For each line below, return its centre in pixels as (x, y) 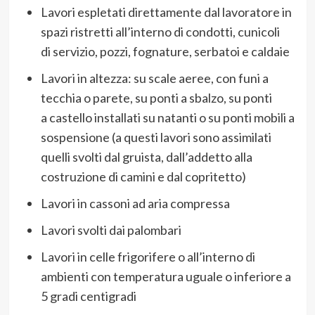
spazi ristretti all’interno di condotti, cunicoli (160, 31)
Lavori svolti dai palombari (111, 230)
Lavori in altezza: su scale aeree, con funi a (154, 78)
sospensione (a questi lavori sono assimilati (156, 137)
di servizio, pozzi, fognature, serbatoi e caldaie (165, 51)
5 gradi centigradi (88, 296)
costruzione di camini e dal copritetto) (143, 176)
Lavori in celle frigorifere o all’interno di (148, 256)
